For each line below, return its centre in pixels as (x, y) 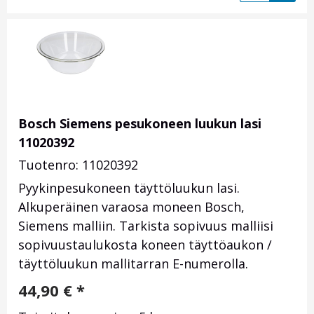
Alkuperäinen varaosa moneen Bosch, (131, 207)
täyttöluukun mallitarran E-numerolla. (133, 264)
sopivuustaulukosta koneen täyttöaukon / (145, 245)
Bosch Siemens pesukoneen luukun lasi (140, 124)
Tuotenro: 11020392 (78, 165)
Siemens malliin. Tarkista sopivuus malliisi (146, 226)
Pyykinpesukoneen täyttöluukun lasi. (129, 188)
